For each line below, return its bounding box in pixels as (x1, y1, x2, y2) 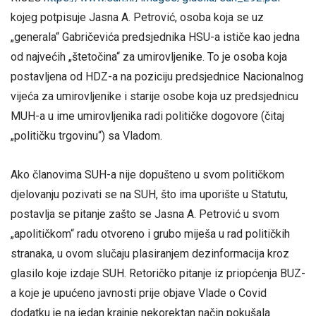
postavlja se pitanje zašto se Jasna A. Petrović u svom (11, 207, 279, 221)
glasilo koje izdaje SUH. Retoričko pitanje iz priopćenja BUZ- (11, 267, 305, 281)
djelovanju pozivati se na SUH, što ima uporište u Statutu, (11, 188, 291, 202)
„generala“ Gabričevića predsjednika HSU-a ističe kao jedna (11, 30, 300, 44)
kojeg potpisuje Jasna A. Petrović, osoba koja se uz (11, 10, 264, 24)
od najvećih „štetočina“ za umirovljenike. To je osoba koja (11, 49, 287, 63)
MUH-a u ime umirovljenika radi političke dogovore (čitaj (11, 109, 284, 123)
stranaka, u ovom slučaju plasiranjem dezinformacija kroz (11, 247, 289, 261)
